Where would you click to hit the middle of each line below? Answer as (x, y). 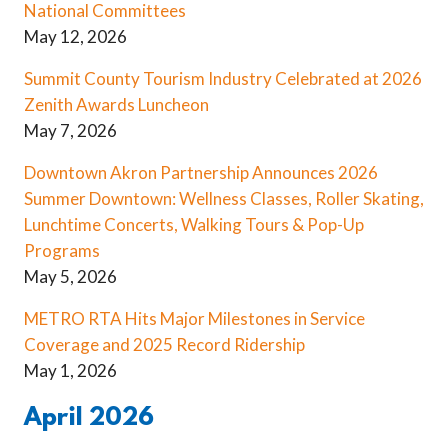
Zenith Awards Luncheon (116, 105)
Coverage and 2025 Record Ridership (164, 345)
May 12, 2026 (75, 37)
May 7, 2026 (70, 131)
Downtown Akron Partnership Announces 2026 (201, 173)
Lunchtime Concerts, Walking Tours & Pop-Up (194, 225)
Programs (62, 251)
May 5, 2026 (70, 277)
